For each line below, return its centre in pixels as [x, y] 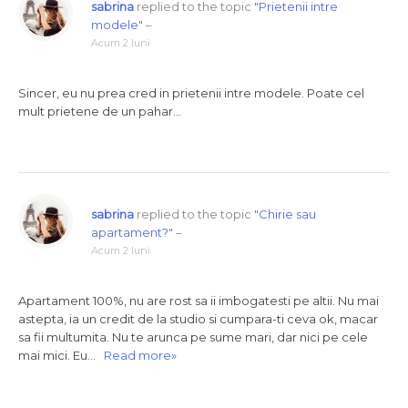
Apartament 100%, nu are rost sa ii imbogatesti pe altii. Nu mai [199, 301]
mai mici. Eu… [61, 355]
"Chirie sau [285, 214]
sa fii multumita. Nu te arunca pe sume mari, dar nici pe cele [193, 337]
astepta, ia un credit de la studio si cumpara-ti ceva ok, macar [198, 319]
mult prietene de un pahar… [100, 111]
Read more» [140, 355]
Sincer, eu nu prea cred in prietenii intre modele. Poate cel [191, 93]
